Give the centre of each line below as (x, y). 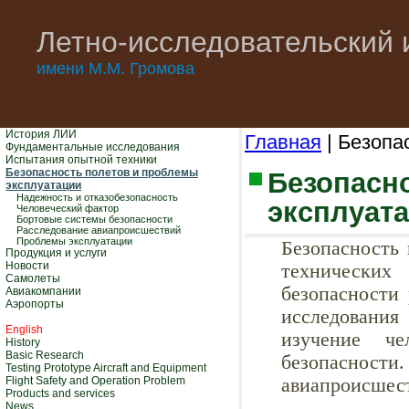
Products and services (60, 393)
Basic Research (45, 355)
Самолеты (33, 278)
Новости (27, 266)
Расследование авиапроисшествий (99, 230)
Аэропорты (35, 304)
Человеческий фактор (68, 208)
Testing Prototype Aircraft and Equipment (106, 368)
